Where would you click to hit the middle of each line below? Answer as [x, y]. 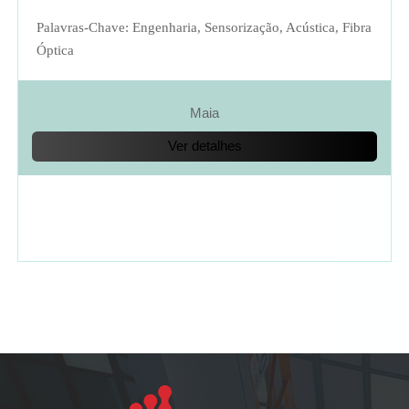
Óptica [55, 50]
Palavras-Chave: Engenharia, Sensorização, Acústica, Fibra [204, 27]
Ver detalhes [204, 146]
